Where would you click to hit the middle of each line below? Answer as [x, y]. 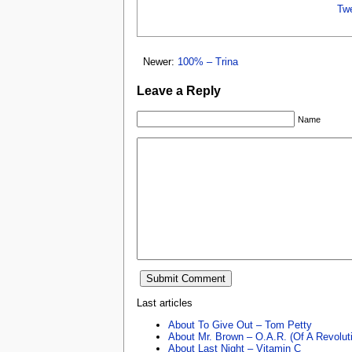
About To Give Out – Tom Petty [240, 324]
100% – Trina [208, 62]
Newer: [160, 62]
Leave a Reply [179, 91]
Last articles [165, 302]
